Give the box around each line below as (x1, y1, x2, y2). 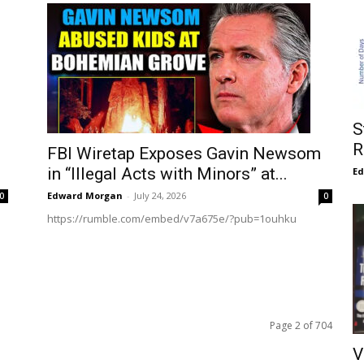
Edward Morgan (47, 189, 123, 201)
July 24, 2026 (134, 189, 186, 201)
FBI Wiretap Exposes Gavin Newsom (47, 144, 321, 163)
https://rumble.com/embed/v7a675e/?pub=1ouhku (47, 211, 297, 226)
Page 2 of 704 (270, 318, 332, 332)
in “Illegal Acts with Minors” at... (47, 164, 288, 184)
